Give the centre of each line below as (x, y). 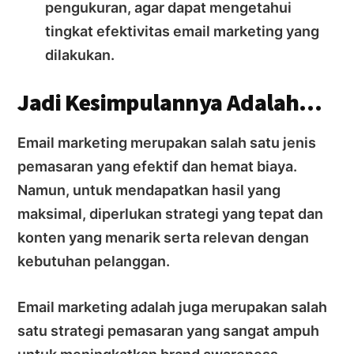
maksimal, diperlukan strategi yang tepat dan (171, 213)
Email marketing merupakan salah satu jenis (167, 142)
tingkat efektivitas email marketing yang (183, 31)
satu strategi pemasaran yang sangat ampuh (169, 330)
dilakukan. (80, 55)
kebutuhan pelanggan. (94, 261)
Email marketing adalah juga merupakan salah (173, 307)
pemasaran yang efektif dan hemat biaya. (158, 166)
